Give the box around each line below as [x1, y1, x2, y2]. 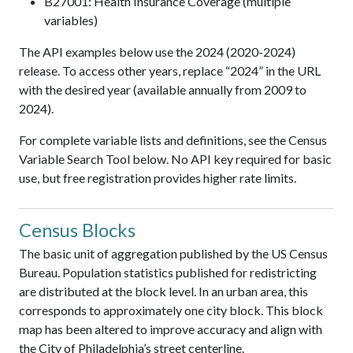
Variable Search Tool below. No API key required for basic [19, 151, 332, 167]
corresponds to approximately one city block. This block [19, 303, 323, 318]
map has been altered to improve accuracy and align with [19, 321, 322, 337]
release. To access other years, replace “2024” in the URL [19, 63, 321, 79]
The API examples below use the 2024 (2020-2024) [19, 44, 295, 60]
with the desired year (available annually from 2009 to [19, 82, 307, 98]
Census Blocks [19, 219, 136, 242]
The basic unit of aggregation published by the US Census [19, 246, 328, 262]
